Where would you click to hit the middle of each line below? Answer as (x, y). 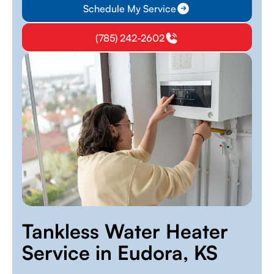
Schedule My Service (130, 9)
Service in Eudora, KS (120, 252)
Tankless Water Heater (125, 231)
